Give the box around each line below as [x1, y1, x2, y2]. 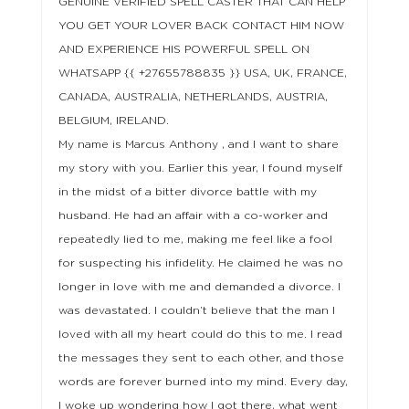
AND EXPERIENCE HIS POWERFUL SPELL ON [58, 44, 309, 56]
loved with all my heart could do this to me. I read [58, 329, 342, 341]
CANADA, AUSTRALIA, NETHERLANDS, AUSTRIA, [58, 91, 328, 103]
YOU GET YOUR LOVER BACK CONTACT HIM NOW [58, 20, 344, 32]
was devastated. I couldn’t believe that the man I [58, 305, 335, 317]
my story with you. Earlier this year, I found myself [58, 163, 342, 174]
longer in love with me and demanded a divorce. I [58, 281, 341, 293]
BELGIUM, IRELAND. [58, 115, 169, 127]
